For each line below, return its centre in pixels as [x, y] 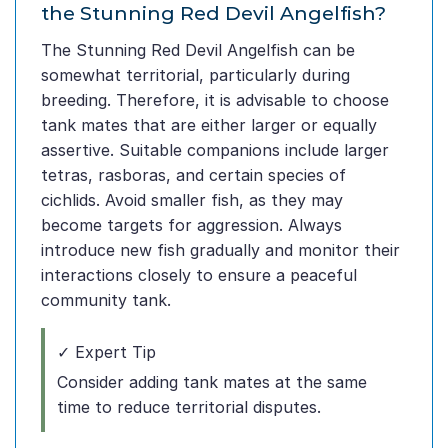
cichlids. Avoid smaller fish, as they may [192, 200]
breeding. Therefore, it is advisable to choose [215, 100]
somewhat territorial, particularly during [195, 75]
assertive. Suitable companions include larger [215, 150]
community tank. [106, 300]
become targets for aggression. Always [191, 225]
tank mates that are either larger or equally [209, 125]
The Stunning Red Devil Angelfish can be [198, 50]
